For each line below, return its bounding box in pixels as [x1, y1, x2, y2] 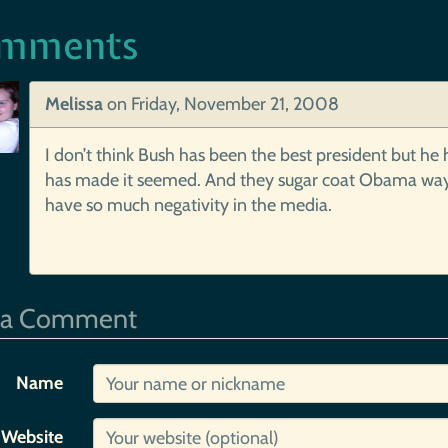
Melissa [44, 93, 103, 115]
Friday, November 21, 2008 [130, 93, 339, 115]
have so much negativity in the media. [44, 194, 332, 216]
